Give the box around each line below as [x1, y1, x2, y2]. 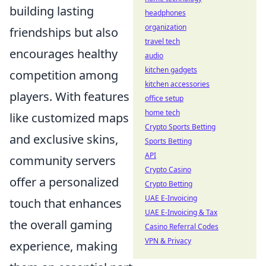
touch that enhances [9, 195, 122, 211]
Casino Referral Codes [145, 221, 218, 232]
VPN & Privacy [145, 236, 191, 246]
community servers [9, 152, 116, 169]
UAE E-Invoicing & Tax [145, 207, 217, 217]
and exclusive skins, [9, 131, 118, 147]
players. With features [9, 88, 129, 104]
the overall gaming [9, 216, 112, 233]
